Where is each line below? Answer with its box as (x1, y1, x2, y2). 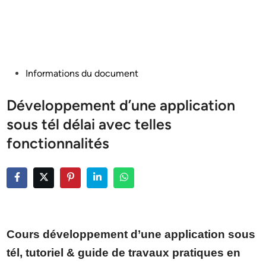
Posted (6, 67, 36, 78)
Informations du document (26, 68, 139, 79)
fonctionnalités (7, 134, 110, 152)
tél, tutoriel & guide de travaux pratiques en (7, 246, 241, 259)
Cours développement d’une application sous (7, 228, 256, 240)
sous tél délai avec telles (7, 115, 172, 133)
